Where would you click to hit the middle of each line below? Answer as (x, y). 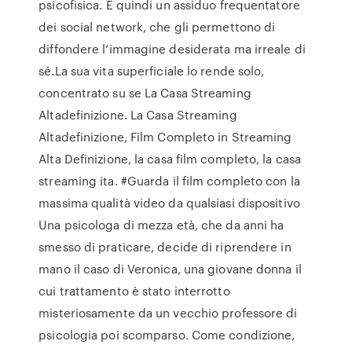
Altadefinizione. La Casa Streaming (138, 115)
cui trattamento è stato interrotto (134, 291)
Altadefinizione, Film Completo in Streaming (165, 137)
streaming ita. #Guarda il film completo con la (169, 181)
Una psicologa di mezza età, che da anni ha (161, 225)
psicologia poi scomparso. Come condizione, (167, 335)
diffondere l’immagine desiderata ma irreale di (172, 49)
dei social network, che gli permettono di (157, 27)
